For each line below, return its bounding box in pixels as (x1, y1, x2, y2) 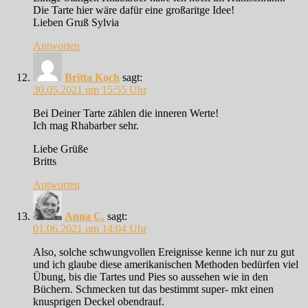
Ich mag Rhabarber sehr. (33, 120, 139, 132)
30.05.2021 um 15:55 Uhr (33, 84, 146, 96)
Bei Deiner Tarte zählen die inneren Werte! (33, 107, 219, 120)
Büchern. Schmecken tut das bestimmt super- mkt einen (33, 283, 274, 296)
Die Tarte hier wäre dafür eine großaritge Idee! (33, 4, 234, 16)
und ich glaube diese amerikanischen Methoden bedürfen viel (33, 258, 298, 271)
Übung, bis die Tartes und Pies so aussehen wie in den (33, 271, 268, 283)
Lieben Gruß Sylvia (33, 16, 119, 29)
